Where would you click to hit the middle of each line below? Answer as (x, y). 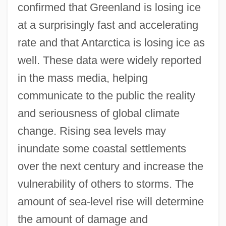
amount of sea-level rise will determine (110, 202)
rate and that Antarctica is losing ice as (111, 43)
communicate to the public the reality (106, 96)
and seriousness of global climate (98, 114)
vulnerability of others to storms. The (105, 184)
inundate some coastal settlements (102, 149)
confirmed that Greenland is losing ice (109, 8)
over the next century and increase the (110, 166)
